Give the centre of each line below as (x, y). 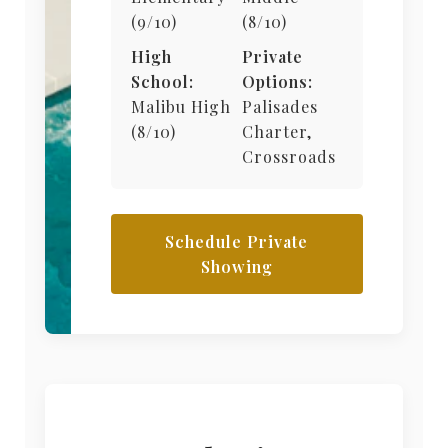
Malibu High (180, 107)
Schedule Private (237, 242)
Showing (236, 267)
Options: (277, 82)
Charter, (276, 132)
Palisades (279, 107)
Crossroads (288, 157)
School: (162, 82)
